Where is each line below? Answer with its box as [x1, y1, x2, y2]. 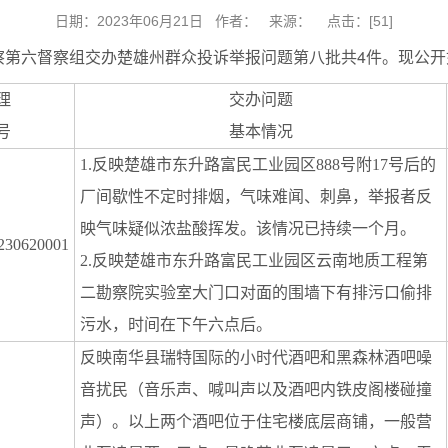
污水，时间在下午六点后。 [80, 316, 272, 333]
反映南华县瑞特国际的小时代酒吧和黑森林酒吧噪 [80, 349, 432, 366]
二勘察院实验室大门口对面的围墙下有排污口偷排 [80, 284, 432, 301]
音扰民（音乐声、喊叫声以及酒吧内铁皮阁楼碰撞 [80, 381, 432, 398]
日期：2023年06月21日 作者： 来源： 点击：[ [55, 13, 373, 29]
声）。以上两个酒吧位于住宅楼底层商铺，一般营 [80, 413, 432, 430]
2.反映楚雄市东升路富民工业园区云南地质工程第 [80, 252, 428, 269]
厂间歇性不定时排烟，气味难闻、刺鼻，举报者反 [80, 188, 432, 205]
